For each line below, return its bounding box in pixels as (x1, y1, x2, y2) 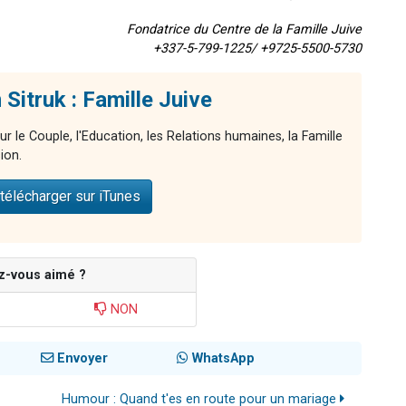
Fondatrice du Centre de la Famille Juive (127, 22, 362, 38)
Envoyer (53, 351, 109, 367)
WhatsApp (188, 351, 255, 367)
